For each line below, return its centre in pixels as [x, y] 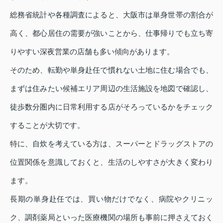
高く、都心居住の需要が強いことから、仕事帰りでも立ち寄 [111, 33]
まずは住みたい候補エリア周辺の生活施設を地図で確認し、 [111, 89]
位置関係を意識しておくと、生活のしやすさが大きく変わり [111, 162]
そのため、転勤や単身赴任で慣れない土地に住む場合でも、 [111, 70]
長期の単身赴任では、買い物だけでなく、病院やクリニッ [111, 199]
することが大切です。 [47, 125]
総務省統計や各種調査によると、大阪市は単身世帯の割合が [111, 15]
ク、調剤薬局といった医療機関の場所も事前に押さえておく [111, 218]
